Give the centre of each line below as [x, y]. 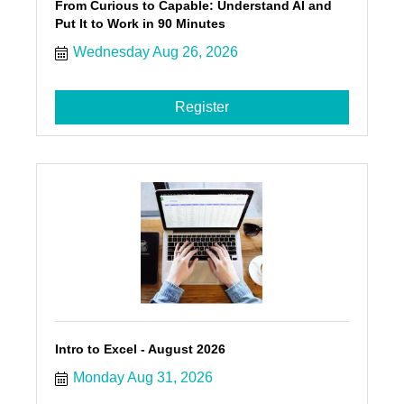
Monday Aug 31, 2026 [142, 378]
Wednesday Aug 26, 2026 [155, 52]
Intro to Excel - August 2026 [140, 349]
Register [202, 107]
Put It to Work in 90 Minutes [140, 24]
